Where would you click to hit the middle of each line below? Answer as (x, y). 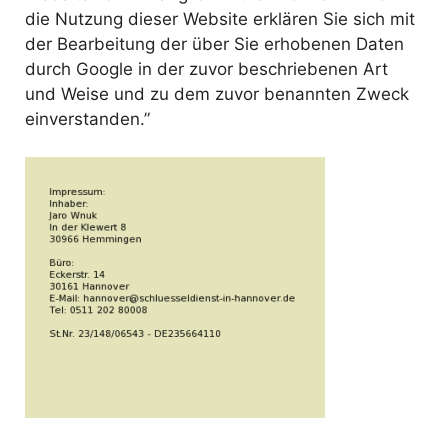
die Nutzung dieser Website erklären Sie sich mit (220, 18)
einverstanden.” (87, 118)
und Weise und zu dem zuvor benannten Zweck (217, 93)
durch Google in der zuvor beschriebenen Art (206, 68)
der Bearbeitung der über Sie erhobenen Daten (214, 43)
